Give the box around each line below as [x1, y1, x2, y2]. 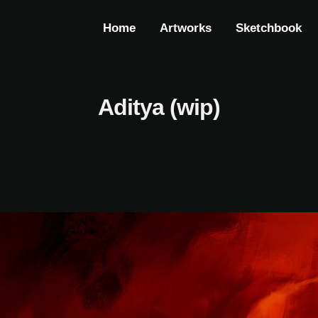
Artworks [160, 21, 212, 35]
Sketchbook [236, 21, 302, 35]
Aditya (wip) [98, 94, 220, 120]
